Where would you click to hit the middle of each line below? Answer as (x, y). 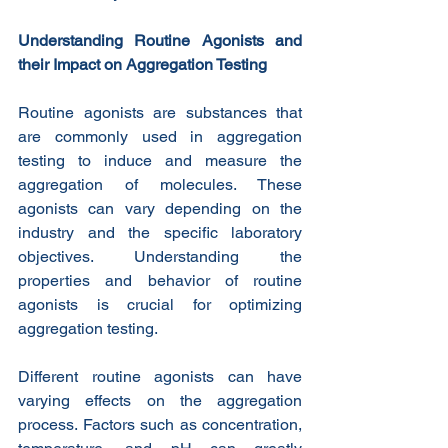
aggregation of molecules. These (160, 185)
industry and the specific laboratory (160, 233)
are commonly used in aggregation (160, 137)
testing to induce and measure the (160, 161)
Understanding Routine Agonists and (160, 41)
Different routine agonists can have (160, 377)
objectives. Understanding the (160, 257)
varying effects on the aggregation (160, 401)
